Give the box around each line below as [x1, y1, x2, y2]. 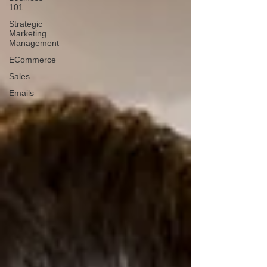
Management [9, 38, 59, 48]
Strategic [9, 19, 42, 29]
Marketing [9, 29, 46, 38]
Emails [9, 88, 34, 98]
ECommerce [9, 55, 56, 64]
